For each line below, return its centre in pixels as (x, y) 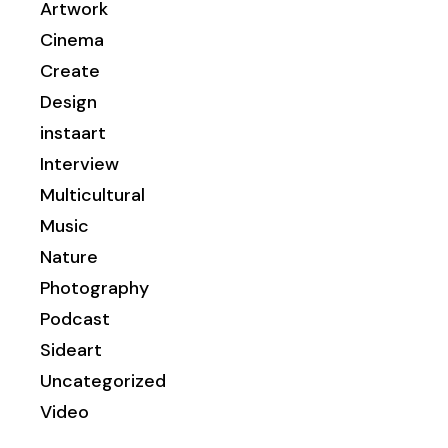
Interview (80, 163)
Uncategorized (103, 380)
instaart (73, 132)
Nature (69, 256)
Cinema (72, 39)
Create (70, 70)
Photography (95, 287)
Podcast (75, 318)
